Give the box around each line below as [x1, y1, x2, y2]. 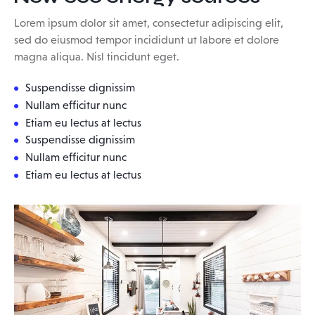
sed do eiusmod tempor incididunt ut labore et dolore [14, 34, 279, 46]
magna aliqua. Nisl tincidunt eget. [14, 51, 179, 63]
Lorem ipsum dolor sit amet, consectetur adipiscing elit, [14, 17, 283, 30]
